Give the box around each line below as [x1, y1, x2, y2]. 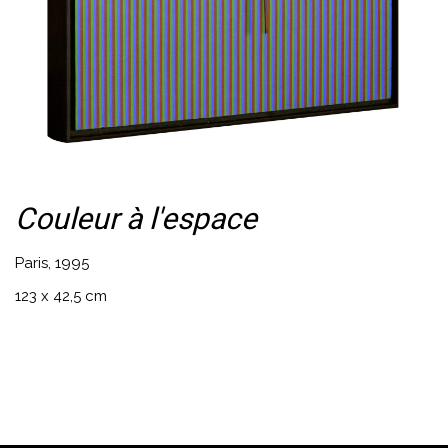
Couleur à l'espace [15, 197, 258, 242]
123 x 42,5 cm [15, 286, 108, 305]
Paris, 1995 [15, 253, 90, 272]
